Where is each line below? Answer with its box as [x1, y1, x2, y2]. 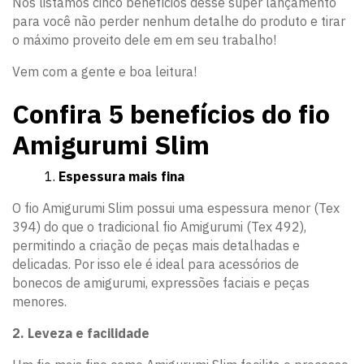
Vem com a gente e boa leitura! [12, 63, 197, 80]
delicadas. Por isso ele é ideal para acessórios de [12, 256, 299, 273]
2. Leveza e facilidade [12, 325, 149, 342]
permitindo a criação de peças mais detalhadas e [12, 237, 300, 254]
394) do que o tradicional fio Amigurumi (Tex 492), [12, 219, 306, 236]
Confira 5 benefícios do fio [12, 97, 330, 132]
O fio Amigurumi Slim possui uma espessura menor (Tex [12, 200, 340, 217]
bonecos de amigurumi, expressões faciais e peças [12, 275, 310, 292]
